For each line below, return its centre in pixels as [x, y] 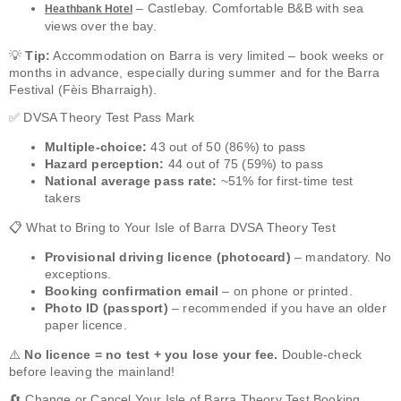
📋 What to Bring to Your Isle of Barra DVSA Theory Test [172, 228]
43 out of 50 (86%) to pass [226, 147]
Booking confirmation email [132, 291]
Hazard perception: [105, 164]
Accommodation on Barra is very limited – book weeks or [218, 56]
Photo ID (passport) [107, 308]
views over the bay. [101, 26]
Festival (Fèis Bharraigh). [83, 90]
